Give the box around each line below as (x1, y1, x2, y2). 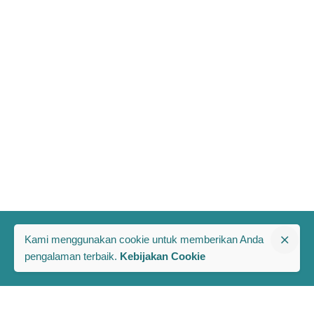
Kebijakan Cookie (120, 250, 205, 262)
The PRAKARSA (14, 291, 141, 311)
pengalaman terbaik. (25, 250, 120, 262)
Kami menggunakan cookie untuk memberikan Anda (25, 233, 264, 245)
